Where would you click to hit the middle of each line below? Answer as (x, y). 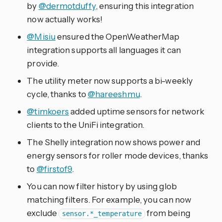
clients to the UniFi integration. (86, 125)
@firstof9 (54, 169)
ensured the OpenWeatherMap (117, 37)
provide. (43, 63)
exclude (43, 213)
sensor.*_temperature (102, 214)
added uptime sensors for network (137, 111)
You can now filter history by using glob (102, 186)
